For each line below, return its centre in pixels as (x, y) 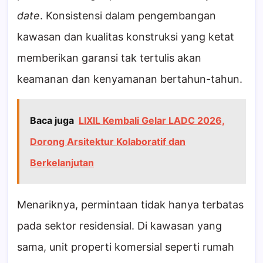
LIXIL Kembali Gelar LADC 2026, (152, 120)
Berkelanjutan (62, 162)
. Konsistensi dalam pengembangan (128, 15)
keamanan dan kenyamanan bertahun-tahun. (130, 79)
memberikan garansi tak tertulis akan (109, 58)
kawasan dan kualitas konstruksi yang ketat (126, 36)
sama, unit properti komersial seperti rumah (126, 247)
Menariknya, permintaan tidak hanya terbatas (130, 204)
